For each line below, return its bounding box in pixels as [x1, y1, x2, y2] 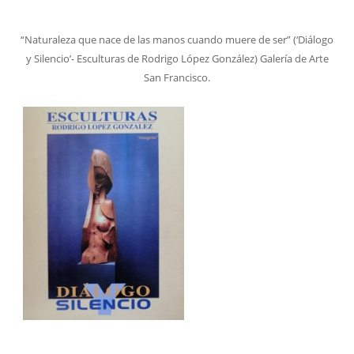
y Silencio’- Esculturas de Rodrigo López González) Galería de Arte [25, 51, 329, 66]
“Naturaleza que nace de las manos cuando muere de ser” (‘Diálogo [21, 32, 333, 47]
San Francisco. [144, 70, 210, 85]
